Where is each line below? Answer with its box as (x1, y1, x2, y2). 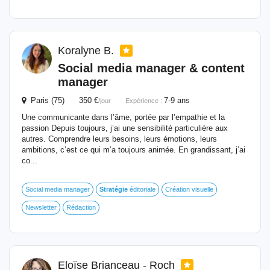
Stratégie (99, 186, 128, 193)
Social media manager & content (58, 61, 245, 75)
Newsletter (25, 204, 57, 211)
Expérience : (125, 97, 164, 104)
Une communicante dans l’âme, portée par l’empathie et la (22, 113, 225, 122)
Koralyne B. (58, 45, 117, 57)
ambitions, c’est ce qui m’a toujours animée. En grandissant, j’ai (22, 145, 245, 154)
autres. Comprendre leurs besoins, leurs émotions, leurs (22, 134, 217, 143)
